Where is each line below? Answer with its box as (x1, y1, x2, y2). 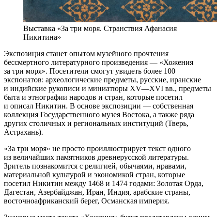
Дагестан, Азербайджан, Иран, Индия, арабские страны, (4, 187, 190, 196)
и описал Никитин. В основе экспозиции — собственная (4, 101, 193, 110)
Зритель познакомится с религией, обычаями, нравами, (4, 161, 186, 170)
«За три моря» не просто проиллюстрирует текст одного (4, 144, 191, 153)
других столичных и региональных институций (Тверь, (4, 119, 188, 127)
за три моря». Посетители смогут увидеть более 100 (4, 66, 175, 75)
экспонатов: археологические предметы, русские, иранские (4, 75, 201, 84)
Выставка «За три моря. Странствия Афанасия (23, 24, 177, 32)
